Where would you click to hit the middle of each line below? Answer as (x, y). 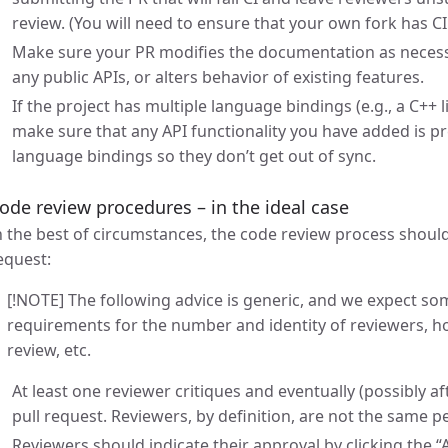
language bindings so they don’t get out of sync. (194, 155)
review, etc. (49, 350)
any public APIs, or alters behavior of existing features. (218, 76)
